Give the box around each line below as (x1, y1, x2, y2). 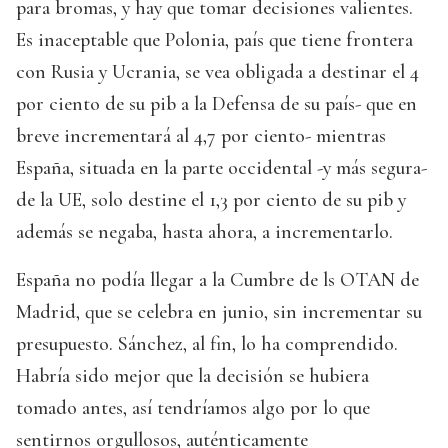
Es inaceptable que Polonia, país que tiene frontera (16, 27, 413, 52)
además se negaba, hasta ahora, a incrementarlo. (16, 219, 393, 244)
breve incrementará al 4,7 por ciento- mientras (16, 123, 386, 148)
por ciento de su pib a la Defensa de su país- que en (16, 91, 417, 116)
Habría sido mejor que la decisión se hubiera (16, 363, 369, 388)
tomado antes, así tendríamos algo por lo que (16, 395, 370, 420)
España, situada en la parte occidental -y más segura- (16, 155, 427, 180)
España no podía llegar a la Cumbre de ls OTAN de (16, 267, 419, 292)
